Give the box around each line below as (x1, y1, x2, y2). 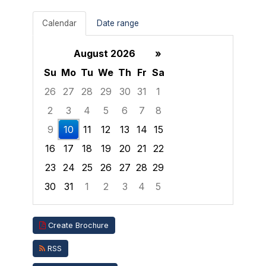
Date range (97, 18, 139, 28)
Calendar (42, 18, 77, 28)
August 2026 (73, 47, 135, 59)
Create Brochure (46, 220, 109, 230)
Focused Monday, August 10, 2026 (41, 196, 198, 208)
